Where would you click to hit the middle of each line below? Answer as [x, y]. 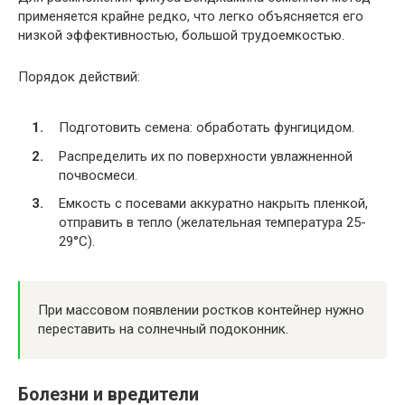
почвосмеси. [98, 175]
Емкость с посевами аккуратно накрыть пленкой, [213, 203]
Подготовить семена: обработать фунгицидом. [207, 127]
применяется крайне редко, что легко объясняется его [191, 16]
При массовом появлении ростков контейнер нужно [201, 310]
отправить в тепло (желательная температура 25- [212, 222]
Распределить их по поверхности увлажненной [206, 156]
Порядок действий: [79, 76]
